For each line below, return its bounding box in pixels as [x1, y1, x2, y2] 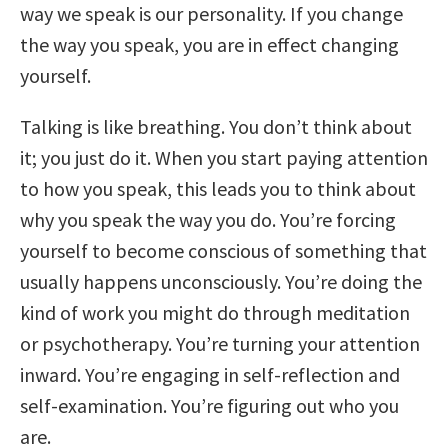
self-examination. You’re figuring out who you [20, 392, 399, 418]
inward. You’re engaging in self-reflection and [20, 361, 400, 387]
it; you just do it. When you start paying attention [20, 144, 428, 170]
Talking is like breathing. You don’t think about [20, 113, 412, 139]
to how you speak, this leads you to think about [20, 175, 416, 201]
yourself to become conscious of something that [20, 237, 427, 263]
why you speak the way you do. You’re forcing [20, 206, 396, 232]
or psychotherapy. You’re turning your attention [20, 330, 420, 356]
